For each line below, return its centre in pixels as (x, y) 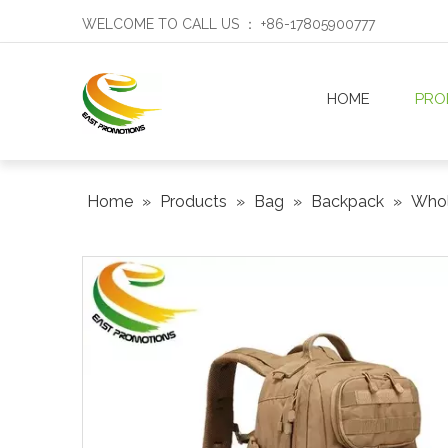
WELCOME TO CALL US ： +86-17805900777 (228, 24)
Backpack (347, 202)
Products (193, 202)
